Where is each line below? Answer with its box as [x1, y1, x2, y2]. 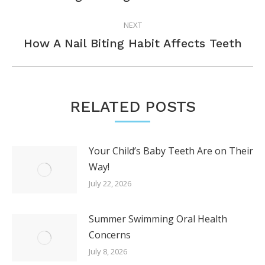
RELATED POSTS [69, 97, 196, 115]
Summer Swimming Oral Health [89, 212, 227, 225]
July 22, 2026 [89, 177, 131, 189]
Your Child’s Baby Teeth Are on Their [89, 144, 253, 157]
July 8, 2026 [89, 245, 127, 257]
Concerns [89, 228, 131, 241]
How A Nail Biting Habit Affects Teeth [23, 35, 242, 50]
